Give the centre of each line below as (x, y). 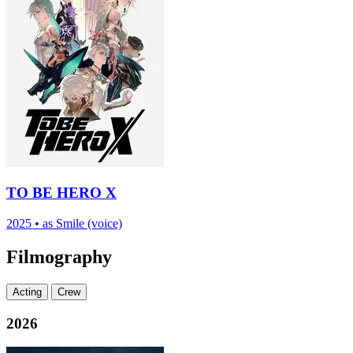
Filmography (59, 256)
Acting (27, 292)
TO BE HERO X (61, 193)
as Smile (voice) (81, 223)
